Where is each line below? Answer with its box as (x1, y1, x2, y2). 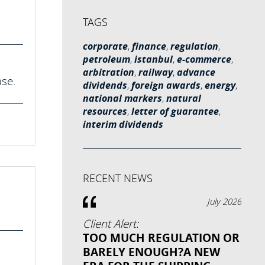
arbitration (82, 66, 134, 79)
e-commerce (176, 53, 231, 66)
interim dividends (82, 118, 163, 131)
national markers (82, 92, 162, 105)
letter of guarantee (131, 105, 219, 118)
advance (176, 66, 215, 79)
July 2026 (207, 196, 241, 207)
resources (82, 105, 127, 118)
